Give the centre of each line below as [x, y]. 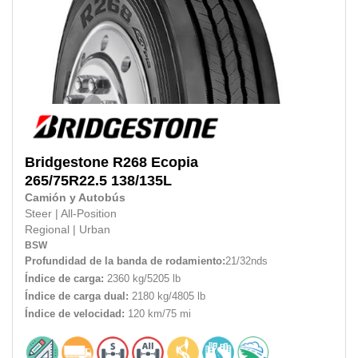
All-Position [89, 213]
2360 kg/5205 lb [142, 278]
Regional [49, 229]
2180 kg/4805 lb [167, 296]
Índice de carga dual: [77, 296]
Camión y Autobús [75, 197]
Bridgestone [67, 162]
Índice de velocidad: [75, 313]
